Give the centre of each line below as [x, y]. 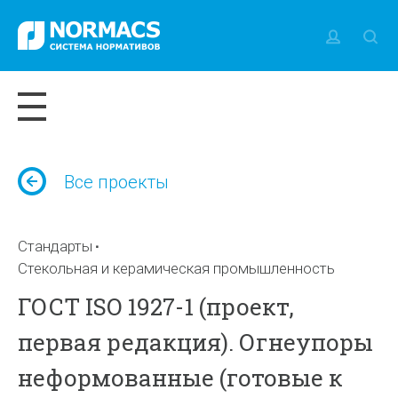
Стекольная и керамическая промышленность [177, 268]
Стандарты [56, 246]
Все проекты [117, 182]
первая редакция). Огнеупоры [196, 342]
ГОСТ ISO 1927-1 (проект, [156, 306]
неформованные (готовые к [181, 378]
